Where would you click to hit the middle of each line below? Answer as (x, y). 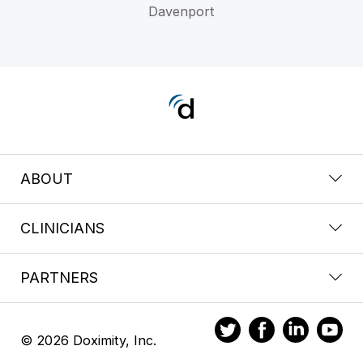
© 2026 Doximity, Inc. (88, 340)
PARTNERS (59, 277)
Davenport (181, 11)
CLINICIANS (62, 228)
